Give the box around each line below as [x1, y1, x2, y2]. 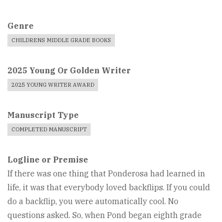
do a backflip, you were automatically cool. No [7, 196, 178, 206]
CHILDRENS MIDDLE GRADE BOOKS [11, 36, 111, 44]
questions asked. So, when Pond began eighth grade [7, 210, 202, 220]
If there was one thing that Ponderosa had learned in [7, 168, 205, 178]
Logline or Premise [7, 154, 88, 165]
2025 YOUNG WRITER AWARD [11, 81, 94, 88]
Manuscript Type [7, 110, 79, 120]
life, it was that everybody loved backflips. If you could [7, 182, 210, 192]
